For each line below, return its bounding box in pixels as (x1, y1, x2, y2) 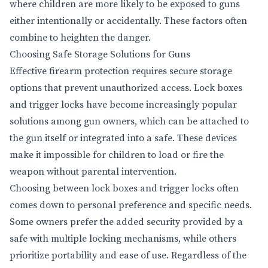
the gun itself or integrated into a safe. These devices (10, 132, 237, 144)
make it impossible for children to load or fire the (10, 149, 224, 161)
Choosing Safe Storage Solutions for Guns (10, 48, 190, 60)
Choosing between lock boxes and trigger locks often (10, 182, 239, 194)
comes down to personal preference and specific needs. (10, 199, 252, 211)
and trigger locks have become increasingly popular (10, 99, 237, 111)
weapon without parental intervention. (10, 166, 176, 178)
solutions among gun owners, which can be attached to (10, 115, 249, 127)
